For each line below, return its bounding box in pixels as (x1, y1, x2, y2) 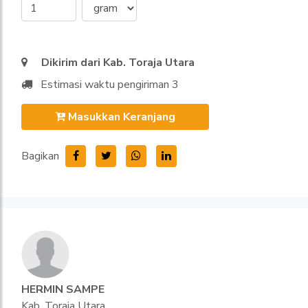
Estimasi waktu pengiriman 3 (41, 77, 179, 93)
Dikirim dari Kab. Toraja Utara (41, 55, 195, 71)
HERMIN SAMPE (21, 282, 104, 298)
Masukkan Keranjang (68, 109, 175, 125)
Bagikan (21, 148, 59, 164)
